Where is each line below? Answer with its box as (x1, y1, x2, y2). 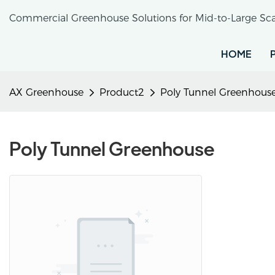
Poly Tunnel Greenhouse (9, 136, 214, 161)
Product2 (99, 87, 144, 98)
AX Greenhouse (9, 87, 83, 98)
